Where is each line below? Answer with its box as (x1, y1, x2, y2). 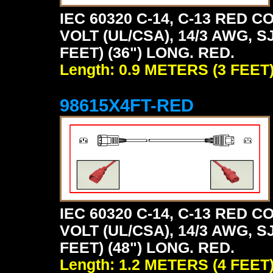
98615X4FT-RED (60, 96, 194, 115)
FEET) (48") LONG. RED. (60, 239, 235, 256)
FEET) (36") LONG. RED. (60, 44, 235, 61)
